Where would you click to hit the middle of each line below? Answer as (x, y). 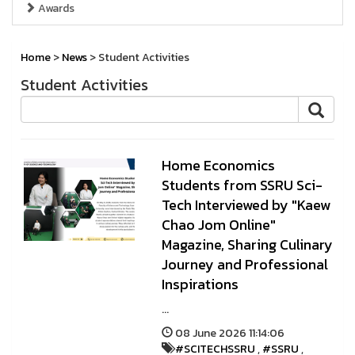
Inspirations (200, 284)
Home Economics (218, 165)
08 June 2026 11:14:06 (228, 333)
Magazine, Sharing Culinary (247, 244)
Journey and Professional (244, 264)
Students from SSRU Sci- (242, 185)
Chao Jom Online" (218, 225)
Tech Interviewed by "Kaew (246, 205)
